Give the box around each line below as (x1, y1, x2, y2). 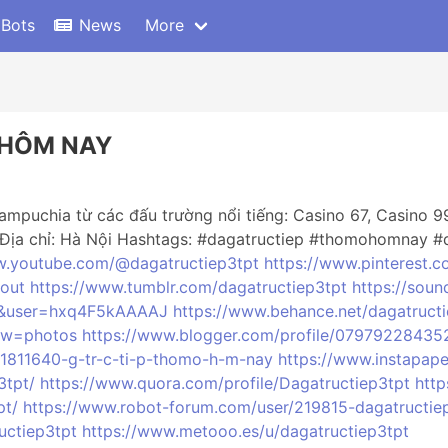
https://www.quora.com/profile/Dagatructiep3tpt (40, 373, 410, 393)
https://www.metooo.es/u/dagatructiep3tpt (82, 421, 409, 441)
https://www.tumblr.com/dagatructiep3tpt (30, 277, 347, 297)
